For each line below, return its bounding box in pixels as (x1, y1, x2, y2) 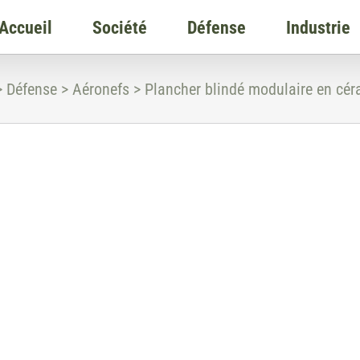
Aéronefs (72, 79, 129, 99)
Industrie (286, 18, 350, 38)
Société (92, 18, 147, 38)
